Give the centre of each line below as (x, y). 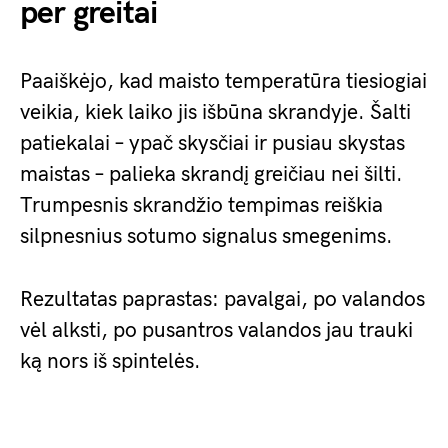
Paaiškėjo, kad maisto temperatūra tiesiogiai (223, 81)
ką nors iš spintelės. (110, 361)
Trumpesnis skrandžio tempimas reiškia (201, 205)
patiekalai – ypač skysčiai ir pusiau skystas (212, 143)
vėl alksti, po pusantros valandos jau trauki (216, 330)
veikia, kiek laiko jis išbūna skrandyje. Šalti (215, 112)
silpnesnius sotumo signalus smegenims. (206, 236)
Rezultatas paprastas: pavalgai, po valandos (222, 299)
